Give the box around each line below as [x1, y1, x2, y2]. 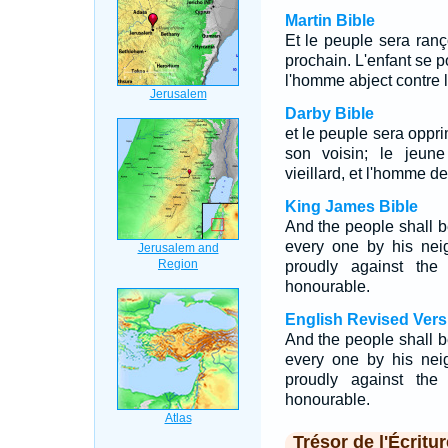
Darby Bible [284, 105, 374, 122]
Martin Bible [284, 12, 375, 29]
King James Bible [284, 198, 418, 215]
